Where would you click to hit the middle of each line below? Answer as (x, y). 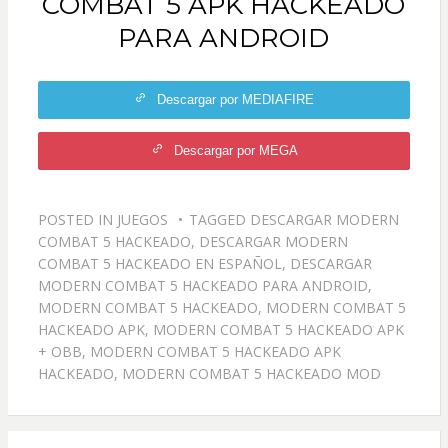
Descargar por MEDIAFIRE (235, 100)
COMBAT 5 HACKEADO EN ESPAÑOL (159, 264)
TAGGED (219, 220)
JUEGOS (142, 220)
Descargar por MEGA (235, 151)
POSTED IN (77, 220)
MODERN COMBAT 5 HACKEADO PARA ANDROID (202, 286)
